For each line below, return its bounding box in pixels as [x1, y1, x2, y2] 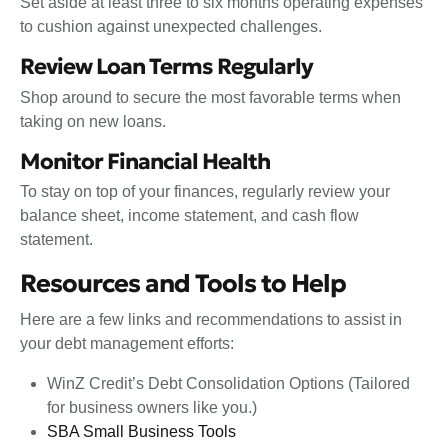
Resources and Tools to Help [20, 268, 351, 300]
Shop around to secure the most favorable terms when [20, 88, 401, 106]
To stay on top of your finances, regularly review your [20, 183, 390, 201]
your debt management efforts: [20, 334, 234, 352]
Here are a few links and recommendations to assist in [20, 310, 402, 328]
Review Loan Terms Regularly [20, 53, 317, 81]
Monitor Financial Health [20, 147, 274, 175]
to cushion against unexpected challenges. [20, 18, 322, 36]
